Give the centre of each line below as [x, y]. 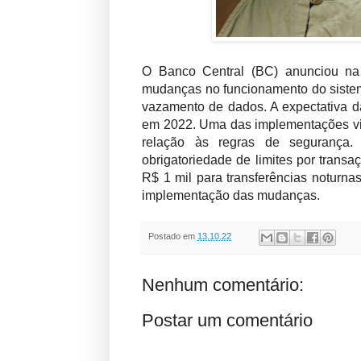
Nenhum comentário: [223, 284]
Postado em [173, 237]
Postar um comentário [227, 320]
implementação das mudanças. [231, 196]
